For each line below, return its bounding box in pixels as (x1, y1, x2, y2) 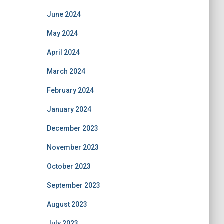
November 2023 (46, 143, 99, 151)
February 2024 (46, 86, 94, 94)
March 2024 (46, 67, 85, 75)
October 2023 (46, 162, 91, 170)
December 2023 (46, 124, 98, 132)
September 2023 (46, 181, 100, 189)
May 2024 (46, 29, 78, 37)
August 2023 (46, 200, 87, 208)
